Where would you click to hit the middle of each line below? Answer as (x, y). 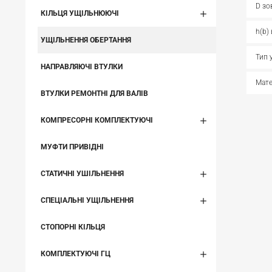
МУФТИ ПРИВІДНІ (72, 147)
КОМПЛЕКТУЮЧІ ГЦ (76, 254)
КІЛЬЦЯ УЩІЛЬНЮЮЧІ (80, 13)
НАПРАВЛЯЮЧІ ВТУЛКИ (82, 67)
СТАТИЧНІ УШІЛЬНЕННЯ (82, 174)
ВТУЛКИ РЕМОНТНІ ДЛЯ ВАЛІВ (94, 93)
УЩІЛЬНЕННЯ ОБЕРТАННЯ (86, 40)
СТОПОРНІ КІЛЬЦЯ (73, 227)
